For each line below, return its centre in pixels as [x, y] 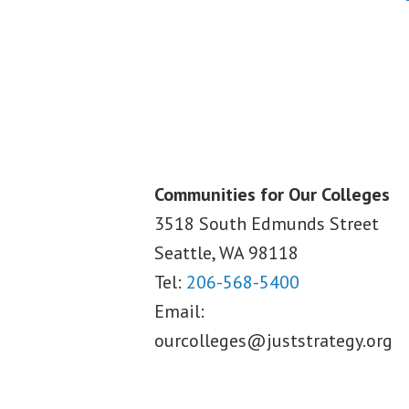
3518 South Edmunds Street [267, 224]
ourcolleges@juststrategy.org [273, 341]
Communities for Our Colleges [272, 195]
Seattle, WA [201, 253]
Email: [179, 312]
